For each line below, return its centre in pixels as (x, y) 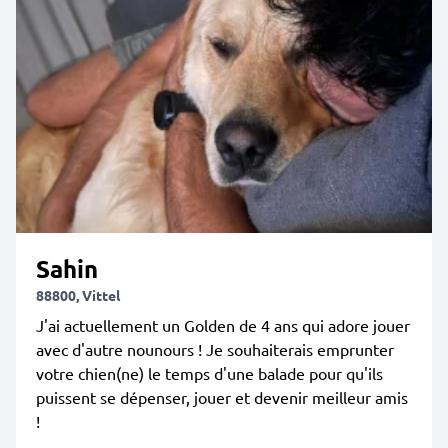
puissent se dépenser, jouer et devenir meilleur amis (222, 397)
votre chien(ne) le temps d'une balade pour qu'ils (209, 373)
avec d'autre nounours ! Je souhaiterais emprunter (215, 349)
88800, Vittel (78, 295)
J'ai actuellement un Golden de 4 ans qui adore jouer (223, 325)
